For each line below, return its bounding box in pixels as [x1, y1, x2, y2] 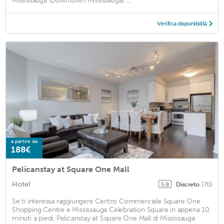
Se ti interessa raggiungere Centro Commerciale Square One [12, 196, 200, 205]
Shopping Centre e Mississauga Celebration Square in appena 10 [12, 205, 209, 214]
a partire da [11, 138, 37, 144]
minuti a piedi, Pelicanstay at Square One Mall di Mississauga [12, 213, 195, 222]
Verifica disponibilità [156, 19, 207, 27]
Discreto [175, 180, 200, 188]
